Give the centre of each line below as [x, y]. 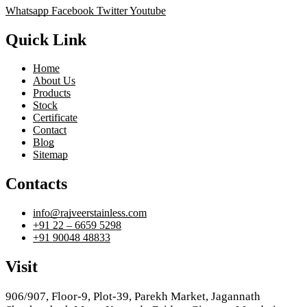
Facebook [73, 10]
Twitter [112, 10]
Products [52, 93]
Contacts [36, 184]
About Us [54, 81]
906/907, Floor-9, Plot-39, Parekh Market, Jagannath [133, 297]
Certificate [55, 118]
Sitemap [50, 155]
